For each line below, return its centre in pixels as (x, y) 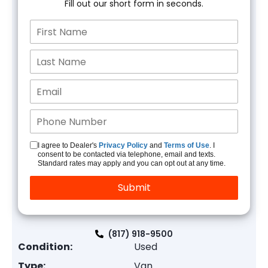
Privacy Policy (123, 145)
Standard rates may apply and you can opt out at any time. (132, 163)
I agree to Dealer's (68, 145)
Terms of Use (187, 145)
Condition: (45, 247)
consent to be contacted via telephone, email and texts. (127, 154)
